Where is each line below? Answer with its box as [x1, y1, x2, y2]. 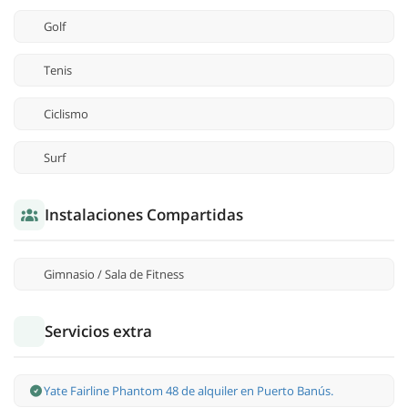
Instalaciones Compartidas [45, 204, 243, 226]
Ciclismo [44, 106, 88, 123]
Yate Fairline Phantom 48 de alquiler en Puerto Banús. [44, 382, 333, 400]
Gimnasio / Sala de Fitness [44, 266, 184, 283]
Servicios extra [45, 321, 152, 342]
